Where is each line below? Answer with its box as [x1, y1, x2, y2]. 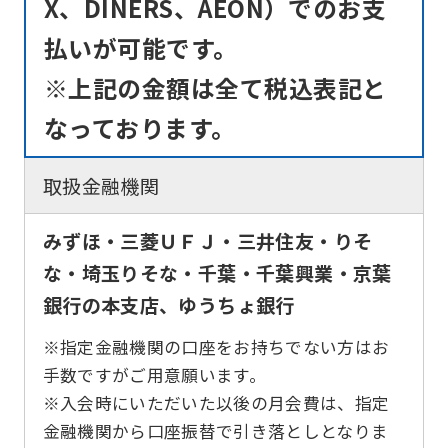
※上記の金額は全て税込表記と [43, 69, 387, 105]
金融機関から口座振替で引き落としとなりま [42, 418, 389, 443]
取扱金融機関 [42, 171, 160, 200]
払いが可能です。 [43, 29, 238, 65]
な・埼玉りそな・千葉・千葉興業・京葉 [42, 259, 392, 288]
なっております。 [43, 109, 236, 145]
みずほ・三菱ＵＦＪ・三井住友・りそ [42, 227, 373, 256]
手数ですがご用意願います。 [42, 362, 267, 387]
